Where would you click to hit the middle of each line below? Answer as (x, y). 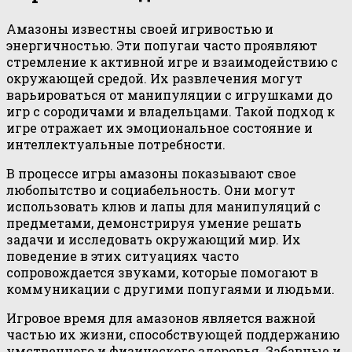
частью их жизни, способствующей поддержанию (173, 335)
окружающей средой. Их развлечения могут (154, 79)
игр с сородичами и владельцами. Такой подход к (170, 112)
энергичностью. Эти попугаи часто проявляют (162, 46)
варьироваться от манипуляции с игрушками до (169, 95)
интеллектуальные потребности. (116, 145)
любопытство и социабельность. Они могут (151, 190)
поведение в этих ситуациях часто (123, 256)
